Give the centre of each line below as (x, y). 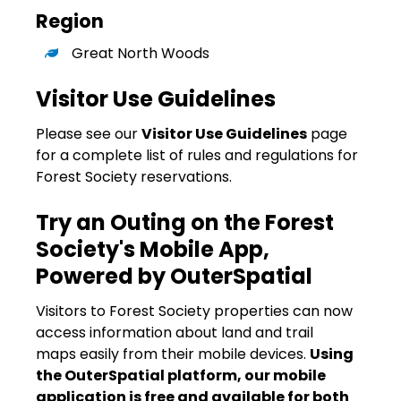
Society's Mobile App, (153, 249)
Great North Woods (141, 53)
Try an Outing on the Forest (185, 222)
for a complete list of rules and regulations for (197, 155)
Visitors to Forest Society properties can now (194, 311)
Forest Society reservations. (136, 176)
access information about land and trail (175, 332)
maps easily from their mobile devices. (173, 354)
